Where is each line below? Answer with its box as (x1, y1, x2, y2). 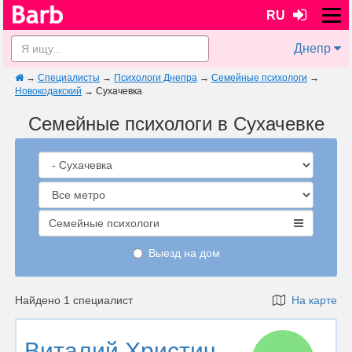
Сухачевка (96, 86, 142, 97)
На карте (285, 294, 337, 306)
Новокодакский (15, 86, 82, 97)
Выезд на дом (148, 247, 220, 259)
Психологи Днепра (114, 72, 197, 83)
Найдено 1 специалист (15, 294, 133, 306)
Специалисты (38, 72, 100, 83)
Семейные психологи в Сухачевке (27, 113, 324, 134)
